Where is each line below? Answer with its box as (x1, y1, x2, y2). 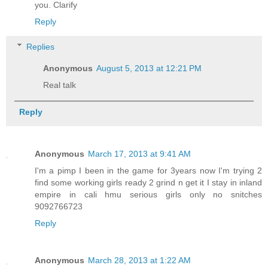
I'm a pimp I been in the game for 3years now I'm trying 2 (35, 165, 262, 175)
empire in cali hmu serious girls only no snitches (35, 189, 262, 199)
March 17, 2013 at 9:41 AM (88, 148, 191, 159)
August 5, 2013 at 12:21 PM (96, 63, 202, 73)
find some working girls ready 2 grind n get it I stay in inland (35, 177, 262, 187)
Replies (26, 41, 55, 51)
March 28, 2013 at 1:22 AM (88, 255, 191, 265)
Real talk (43, 80, 77, 90)
